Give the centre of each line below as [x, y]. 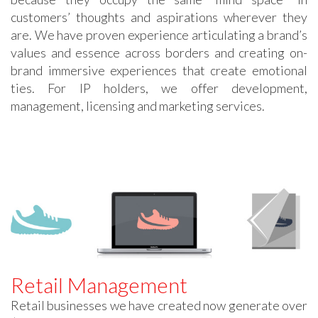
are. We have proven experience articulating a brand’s [159, 34]
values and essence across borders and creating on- [159, 52]
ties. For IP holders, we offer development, [159, 88]
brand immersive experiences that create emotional [159, 70]
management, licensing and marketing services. [138, 105]
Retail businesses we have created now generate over [159, 305]
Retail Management [99, 284]
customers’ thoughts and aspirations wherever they [159, 17]
